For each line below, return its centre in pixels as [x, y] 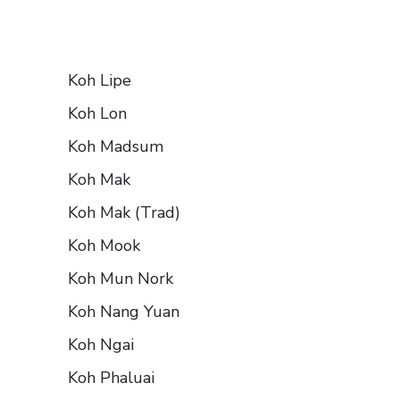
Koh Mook [104, 246]
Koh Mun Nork [121, 279]
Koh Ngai [101, 345]
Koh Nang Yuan [124, 312]
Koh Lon [97, 114]
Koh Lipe [100, 81]
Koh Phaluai [111, 378]
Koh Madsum [116, 147]
